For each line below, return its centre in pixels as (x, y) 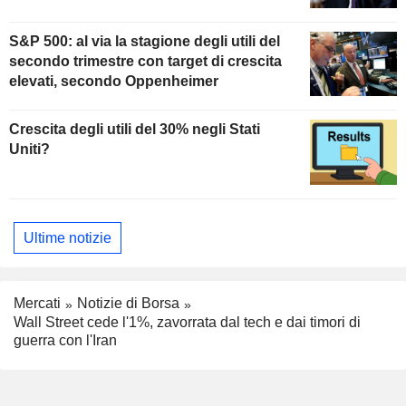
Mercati (37, 304)
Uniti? (29, 150)
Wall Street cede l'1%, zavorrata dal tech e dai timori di (187, 323)
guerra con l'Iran (65, 341)
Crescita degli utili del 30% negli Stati (135, 130)
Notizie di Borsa (128, 304)
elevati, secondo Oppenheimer (114, 81)
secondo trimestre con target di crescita (145, 61)
